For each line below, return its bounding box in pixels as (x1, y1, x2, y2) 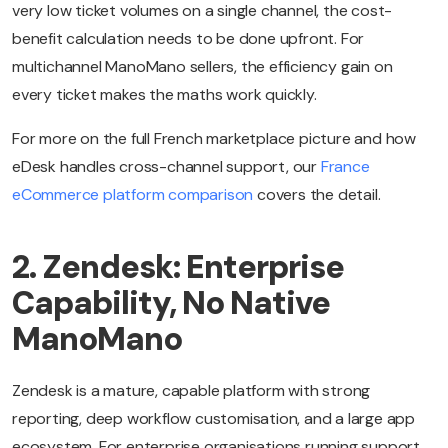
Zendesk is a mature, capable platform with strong (12, 380, 371, 402)
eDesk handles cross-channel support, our (12, 156, 317, 178)
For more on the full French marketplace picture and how (12, 128, 416, 150)
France (320, 156, 370, 178)
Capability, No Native (12, 282, 330, 325)
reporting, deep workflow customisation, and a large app (12, 408, 415, 430)
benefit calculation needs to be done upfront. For (12, 28, 365, 50)
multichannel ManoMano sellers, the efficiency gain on (12, 56, 393, 78)
